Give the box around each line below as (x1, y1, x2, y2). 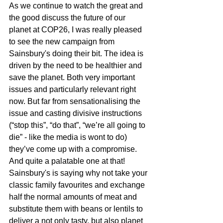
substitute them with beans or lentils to (9, 205, 145, 214)
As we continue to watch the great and (9, 1, 145, 10)
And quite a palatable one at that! (9, 157, 125, 166)
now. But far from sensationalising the (9, 97, 142, 106)
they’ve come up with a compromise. (9, 145, 139, 154)
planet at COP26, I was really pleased (9, 25, 144, 34)
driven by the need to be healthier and (9, 61, 144, 70)
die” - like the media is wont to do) (9, 133, 129, 142)
